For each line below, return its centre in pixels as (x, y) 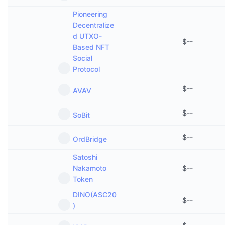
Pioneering (90, 14)
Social (83, 58)
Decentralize (93, 25)
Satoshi (85, 157)
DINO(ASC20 (95, 195)
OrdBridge (90, 139)
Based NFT (91, 47)
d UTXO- (87, 36)
